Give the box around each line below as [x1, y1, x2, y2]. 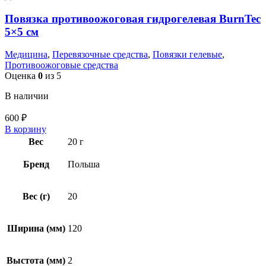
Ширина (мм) [7, 223, 65, 234]
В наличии [5, 91, 49, 102]
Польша [68, 159, 100, 170]
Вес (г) [22, 191, 50, 202]
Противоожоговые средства [5, 60, 118, 71]
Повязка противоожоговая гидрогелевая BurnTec [5, 12, 261, 25]
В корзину [5, 124, 46, 135]
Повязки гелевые [153, 49, 222, 60]
